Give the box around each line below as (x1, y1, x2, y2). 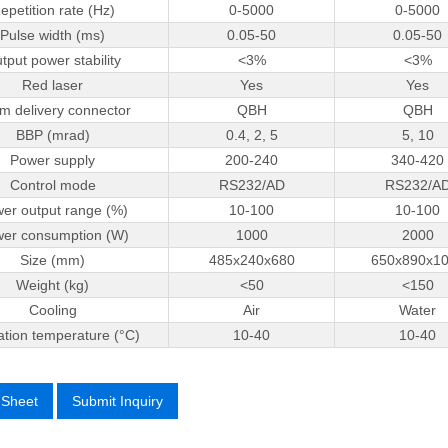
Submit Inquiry (72, 392, 164, 409)
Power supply (10, 151, 96, 168)
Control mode (9, 176, 96, 193)
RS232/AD (218, 176, 285, 193)
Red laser (22, 76, 84, 93)
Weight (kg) (16, 276, 90, 293)
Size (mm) (20, 251, 86, 268)
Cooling (28, 301, 77, 318)
